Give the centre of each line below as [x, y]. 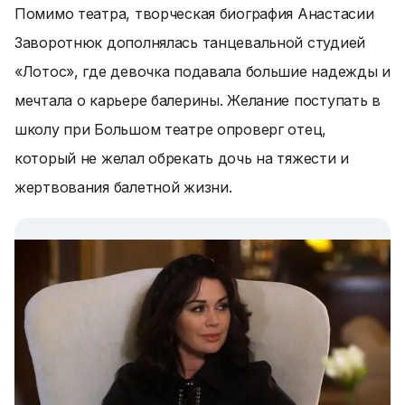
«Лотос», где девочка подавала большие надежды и [202, 71]
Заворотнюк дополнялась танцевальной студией [190, 42]
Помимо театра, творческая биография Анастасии [194, 14]
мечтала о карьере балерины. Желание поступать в [198, 100]
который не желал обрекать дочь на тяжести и [182, 158]
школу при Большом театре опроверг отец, [171, 129]
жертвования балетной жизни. [123, 187]
